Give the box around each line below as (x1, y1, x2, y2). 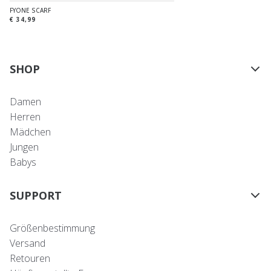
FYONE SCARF (10, 6, 51, 15)
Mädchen (10, 125, 51, 139)
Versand (10, 237, 45, 250)
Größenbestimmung (10, 221, 95, 235)
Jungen (10, 140, 39, 154)
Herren (10, 110, 41, 124)
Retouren (10, 252, 50, 266)
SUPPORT (10, 188, 62, 203)
